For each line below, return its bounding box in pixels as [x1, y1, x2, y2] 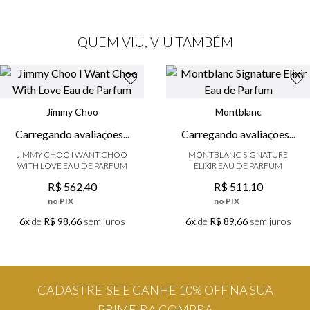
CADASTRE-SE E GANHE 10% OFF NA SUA [37, 262, 273, 277]
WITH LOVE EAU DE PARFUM [17, 137, 127, 148]
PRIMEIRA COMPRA [97, 281, 213, 297]
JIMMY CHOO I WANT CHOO [17, 126, 127, 137]
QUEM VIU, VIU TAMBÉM [77, 33, 233, 51]
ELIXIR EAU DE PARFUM [194, 137, 282, 148]
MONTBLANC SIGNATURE [188, 126, 288, 137]
